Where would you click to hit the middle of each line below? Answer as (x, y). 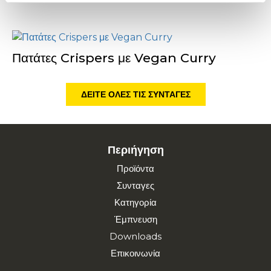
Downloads (135, 237)
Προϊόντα (135, 169)
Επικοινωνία (135, 253)
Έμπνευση (135, 220)
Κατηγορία (135, 203)
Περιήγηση (135, 150)
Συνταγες (135, 186)
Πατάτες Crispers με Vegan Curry (114, 58)
